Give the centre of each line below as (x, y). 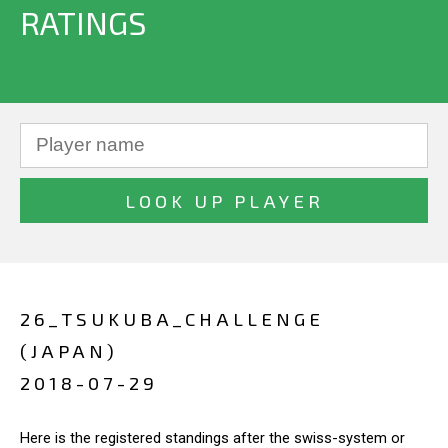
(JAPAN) (69, 350)
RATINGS (83, 22)
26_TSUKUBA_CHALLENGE (172, 318)
